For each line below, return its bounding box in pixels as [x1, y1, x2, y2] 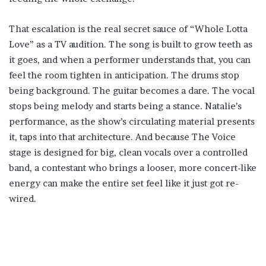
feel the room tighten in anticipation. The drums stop [9, 69, 239, 81]
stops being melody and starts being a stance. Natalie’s [9, 100, 242, 112]
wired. [9, 193, 36, 205]
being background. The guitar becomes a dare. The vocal [9, 85, 255, 97]
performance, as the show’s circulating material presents [9, 116, 255, 128]
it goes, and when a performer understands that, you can [9, 54, 251, 66]
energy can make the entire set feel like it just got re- [9, 178, 239, 189]
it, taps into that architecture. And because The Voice [9, 131, 236, 143]
